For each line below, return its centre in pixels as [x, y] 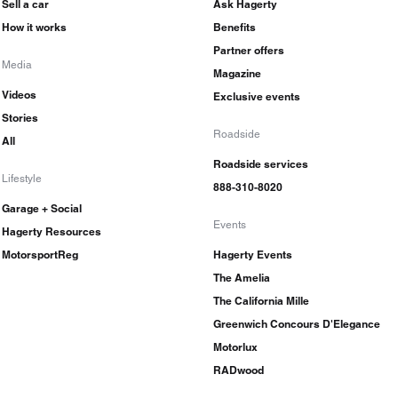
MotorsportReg [40, 255]
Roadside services [261, 164]
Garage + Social [42, 209]
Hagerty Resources [52, 232]
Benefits [235, 28]
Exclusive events [257, 97]
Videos [19, 95]
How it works [34, 28]
